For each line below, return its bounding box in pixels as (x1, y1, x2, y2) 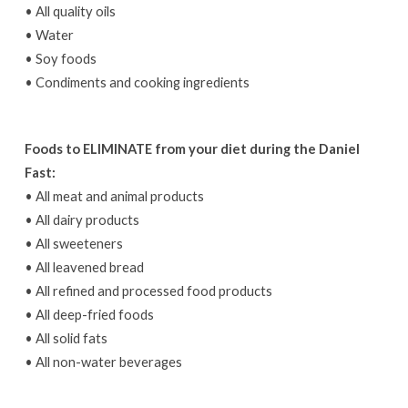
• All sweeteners (24, 234, 123, 251)
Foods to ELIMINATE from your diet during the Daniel (24, 139, 360, 157)
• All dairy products (24, 210, 139, 228)
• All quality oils (24, 2, 116, 19)
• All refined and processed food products (24, 281, 272, 299)
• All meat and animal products (24, 187, 204, 204)
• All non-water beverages (24, 352, 182, 370)
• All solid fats (24, 329, 107, 346)
